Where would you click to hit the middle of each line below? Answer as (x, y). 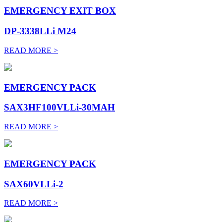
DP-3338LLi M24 (40, 31)
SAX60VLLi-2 (34, 184)
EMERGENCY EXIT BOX (60, 11)
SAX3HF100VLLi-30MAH (59, 108)
